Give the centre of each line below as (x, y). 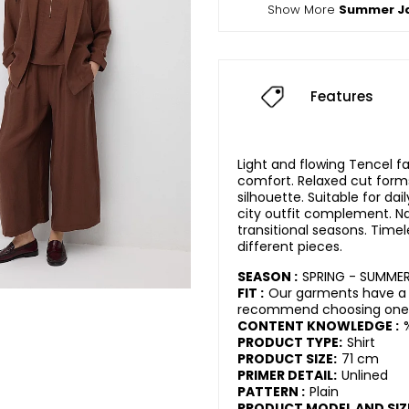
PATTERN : (271, 392)
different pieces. (290, 247)
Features (342, 97)
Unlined (365, 376)
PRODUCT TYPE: (290, 343)
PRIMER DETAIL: (287, 376)
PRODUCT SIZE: (287, 359)
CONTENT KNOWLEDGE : (318, 326)
